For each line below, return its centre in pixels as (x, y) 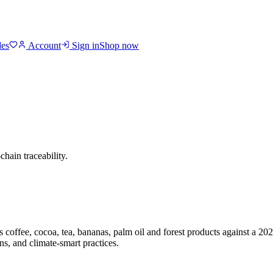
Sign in (84, 45)
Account (44, 45)
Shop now (119, 45)
